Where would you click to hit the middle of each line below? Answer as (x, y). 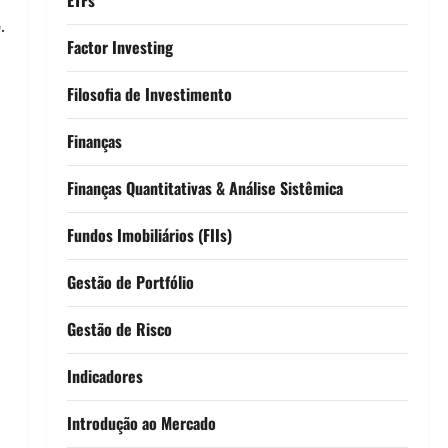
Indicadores (104, 375)
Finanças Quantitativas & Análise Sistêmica (204, 187)
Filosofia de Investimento (149, 93)
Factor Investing (119, 46)
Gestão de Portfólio (130, 281)
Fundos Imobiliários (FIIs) (149, 234)
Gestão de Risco (119, 328)
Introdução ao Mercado (141, 422)
